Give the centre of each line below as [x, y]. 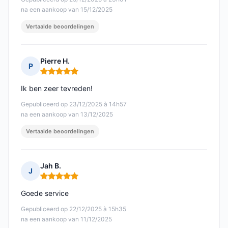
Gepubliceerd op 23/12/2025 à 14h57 [74, 104]
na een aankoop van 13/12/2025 [67, 115]
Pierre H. [55, 61]
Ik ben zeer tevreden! [57, 89]
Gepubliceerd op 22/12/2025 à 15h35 [74, 209]
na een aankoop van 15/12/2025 [67, 10]
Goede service [45, 193]
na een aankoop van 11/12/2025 [66, 219]
